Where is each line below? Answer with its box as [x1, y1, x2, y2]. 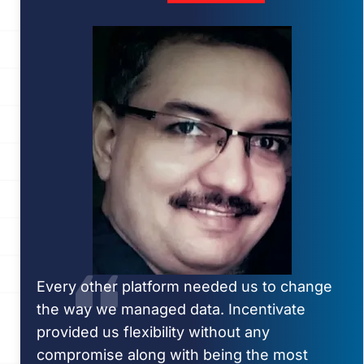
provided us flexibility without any [37, 323, 270, 340]
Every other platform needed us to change [37, 278, 332, 295]
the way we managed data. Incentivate [37, 301, 305, 318]
